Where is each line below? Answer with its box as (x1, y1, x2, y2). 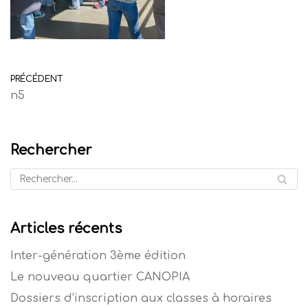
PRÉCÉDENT (10, 74, 63, 84)
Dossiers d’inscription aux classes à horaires (10, 291, 272, 305)
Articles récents (10, 220, 122, 236)
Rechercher (10, 142, 92, 158)
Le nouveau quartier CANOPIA (10, 270, 190, 283)
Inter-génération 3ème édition (10, 249, 186, 262)
